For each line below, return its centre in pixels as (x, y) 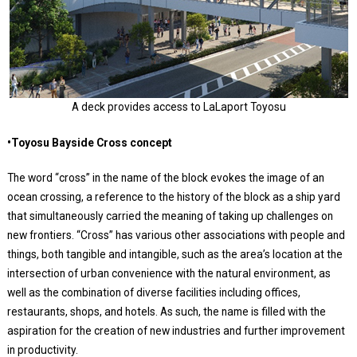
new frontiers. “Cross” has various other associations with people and (176, 235)
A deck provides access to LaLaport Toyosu (178, 106)
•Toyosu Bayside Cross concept (89, 142)
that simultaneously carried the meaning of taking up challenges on (170, 216)
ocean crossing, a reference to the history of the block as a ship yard (173, 196)
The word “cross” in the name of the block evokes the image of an (165, 177)
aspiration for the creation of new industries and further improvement (176, 330)
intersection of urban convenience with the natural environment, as (169, 273)
